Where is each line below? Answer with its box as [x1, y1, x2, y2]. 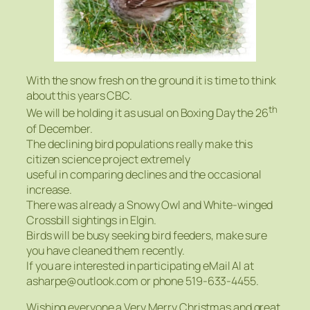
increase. [26, 181, 73, 197]
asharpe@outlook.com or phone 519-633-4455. [26, 273, 259, 289]
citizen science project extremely [26, 151, 190, 167]
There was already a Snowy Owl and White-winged [26, 197, 273, 212]
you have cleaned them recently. [26, 242, 185, 258]
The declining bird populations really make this [26, 136, 253, 152]
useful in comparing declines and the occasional [26, 166, 262, 182]
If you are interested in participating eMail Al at [26, 257, 254, 273]
